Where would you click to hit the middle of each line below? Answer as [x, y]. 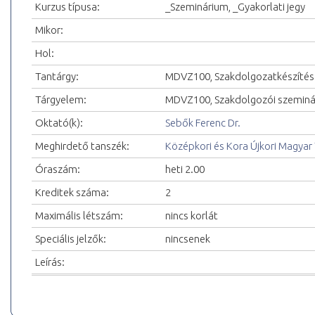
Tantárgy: [57, 77]
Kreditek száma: [72, 193]
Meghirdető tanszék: [82, 146]
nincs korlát [192, 216]
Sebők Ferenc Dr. [203, 123]
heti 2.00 [185, 169]
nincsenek [188, 239]
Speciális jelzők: [71, 239]
